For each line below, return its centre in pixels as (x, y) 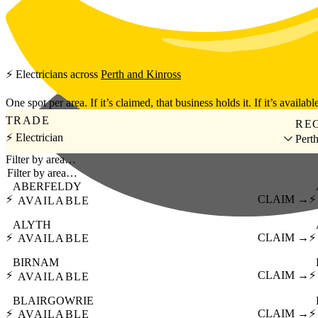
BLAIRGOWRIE (53, 300)
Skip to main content (51, 11)
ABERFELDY (47, 187)
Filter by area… (41, 160)
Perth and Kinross (141, 75)
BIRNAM (36, 263)
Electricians (42, 75)
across (84, 75)
